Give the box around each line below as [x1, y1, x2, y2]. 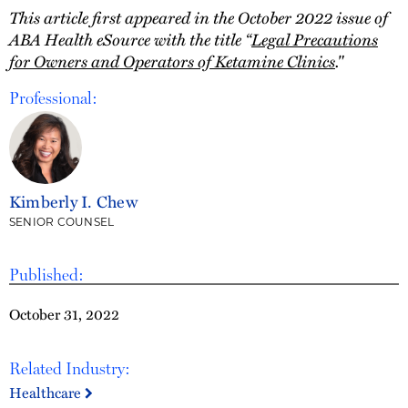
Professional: [9, 88, 97, 107]
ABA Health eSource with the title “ [9, 26, 251, 52]
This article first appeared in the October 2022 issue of [9, 5, 388, 30]
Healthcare [9, 382, 85, 403]
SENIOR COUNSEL [9, 215, 115, 229]
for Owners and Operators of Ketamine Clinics [9, 48, 335, 74]
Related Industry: [9, 359, 130, 378]
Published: [9, 265, 84, 284]
